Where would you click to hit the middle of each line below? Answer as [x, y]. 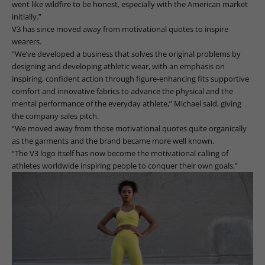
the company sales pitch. [55, 116]
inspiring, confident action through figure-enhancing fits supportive [130, 78]
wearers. [27, 41]
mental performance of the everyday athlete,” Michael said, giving [127, 103]
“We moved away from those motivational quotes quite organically [129, 128]
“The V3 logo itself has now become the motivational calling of [120, 153]
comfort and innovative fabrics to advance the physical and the [122, 91]
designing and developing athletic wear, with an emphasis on [118, 66]
